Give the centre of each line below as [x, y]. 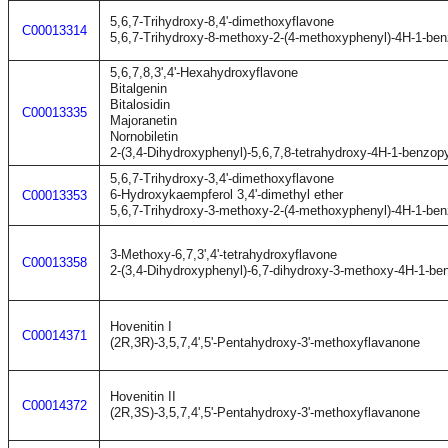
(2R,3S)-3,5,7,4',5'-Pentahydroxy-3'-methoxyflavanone [265, 412]
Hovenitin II [143, 396]
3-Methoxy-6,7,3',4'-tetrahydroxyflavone [223, 254]
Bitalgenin [138, 88]
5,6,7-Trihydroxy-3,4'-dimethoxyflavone [222, 178]
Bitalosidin [140, 104]
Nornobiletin [144, 136]
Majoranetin [143, 120]
